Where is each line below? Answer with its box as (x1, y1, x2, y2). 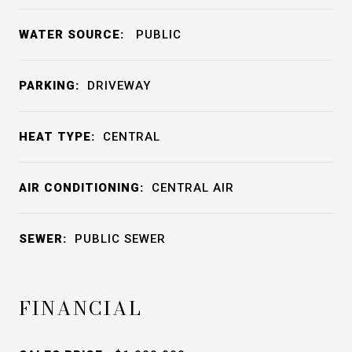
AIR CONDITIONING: (19, 181, 144, 195)
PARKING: (19, 79, 79, 93)
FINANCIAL (19, 294, 142, 323)
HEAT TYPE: (19, 130, 95, 144)
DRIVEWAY (87, 79, 151, 93)
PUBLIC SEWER (75, 232, 166, 246)
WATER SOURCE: (19, 27, 124, 42)
